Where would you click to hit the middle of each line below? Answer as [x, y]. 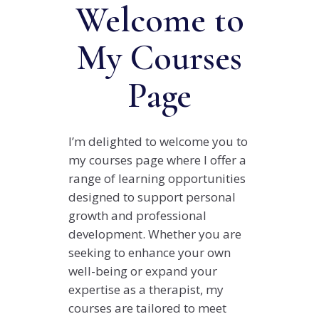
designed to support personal [152, 197]
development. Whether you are [155, 234]
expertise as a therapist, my [146, 289]
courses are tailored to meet [147, 308]
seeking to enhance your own [150, 252]
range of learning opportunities [157, 178]
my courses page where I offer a [157, 160]
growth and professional [137, 215]
